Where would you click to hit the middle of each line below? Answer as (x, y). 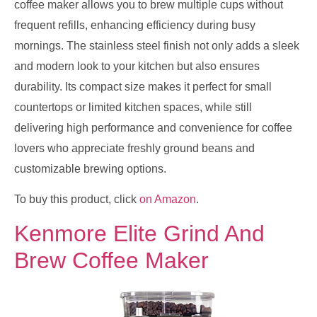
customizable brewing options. (90, 169)
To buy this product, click (77, 200)
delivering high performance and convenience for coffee (153, 128)
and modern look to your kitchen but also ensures (137, 66)
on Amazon (168, 200)
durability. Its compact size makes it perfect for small (143, 87)
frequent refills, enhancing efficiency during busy (135, 25)
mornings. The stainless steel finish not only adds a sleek (157, 46)
